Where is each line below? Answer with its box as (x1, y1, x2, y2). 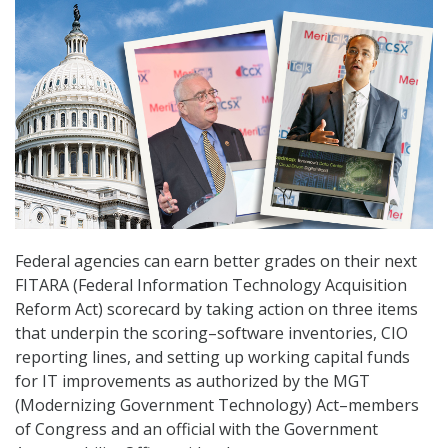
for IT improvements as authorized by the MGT (15, 370, 370, 393)
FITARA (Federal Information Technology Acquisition (15, 274, 407, 297)
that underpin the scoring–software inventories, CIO (15, 322, 408, 345)
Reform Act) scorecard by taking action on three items (15, 298, 418, 321)
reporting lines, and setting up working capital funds (15, 346, 410, 369)
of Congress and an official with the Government (15, 418, 378, 441)
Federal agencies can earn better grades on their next (15, 250, 417, 273)
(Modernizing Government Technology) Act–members (15, 394, 419, 417)
